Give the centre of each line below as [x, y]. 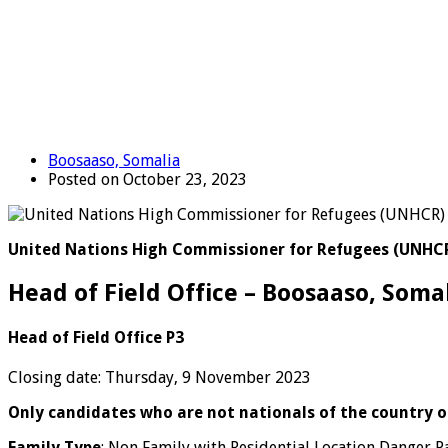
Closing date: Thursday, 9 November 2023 [159, 378]
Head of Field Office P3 [96, 337]
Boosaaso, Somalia [114, 160]
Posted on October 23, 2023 [147, 179]
